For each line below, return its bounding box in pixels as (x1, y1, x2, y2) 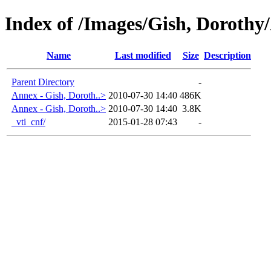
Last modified (114, 50, 171, 60)
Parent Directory (11, 76, 74, 87)
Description (204, 50, 251, 60)
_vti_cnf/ (11, 116, 45, 127)
